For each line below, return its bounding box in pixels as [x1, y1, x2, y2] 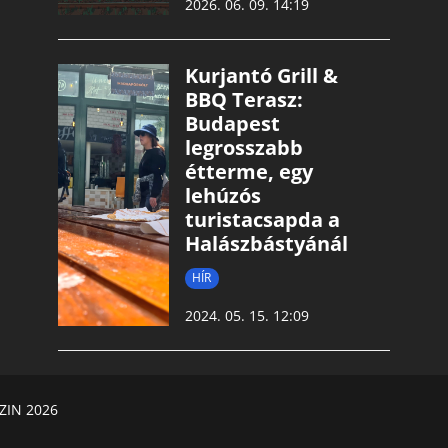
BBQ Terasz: [184, 86, 303, 114]
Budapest [184, 110, 280, 138]
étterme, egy [184, 158, 313, 186]
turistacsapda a [184, 206, 340, 234]
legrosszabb [184, 134, 303, 162]
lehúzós [184, 182, 261, 210]
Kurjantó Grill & [184, 62, 338, 90]
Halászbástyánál [184, 230, 348, 258]
